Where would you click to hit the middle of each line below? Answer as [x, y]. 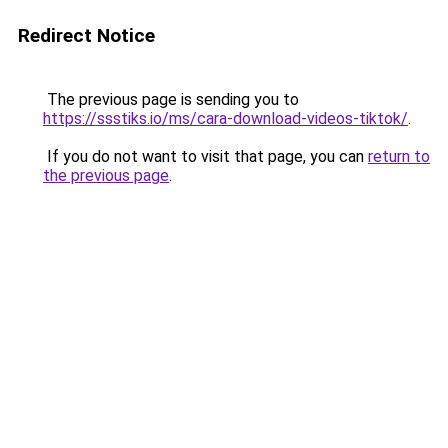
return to [399, 156]
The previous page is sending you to [171, 99]
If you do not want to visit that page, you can [205, 156]
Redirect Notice [86, 35]
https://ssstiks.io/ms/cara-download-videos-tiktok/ [225, 118]
